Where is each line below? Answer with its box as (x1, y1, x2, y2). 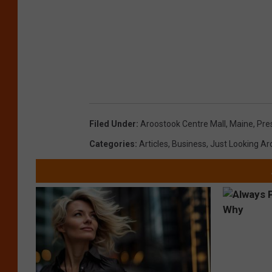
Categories (89, 139, 135, 149)
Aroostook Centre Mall (140, 119, 226, 129)
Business (172, 139, 206, 149)
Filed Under (89, 119, 136, 129)
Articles (139, 139, 168, 149)
